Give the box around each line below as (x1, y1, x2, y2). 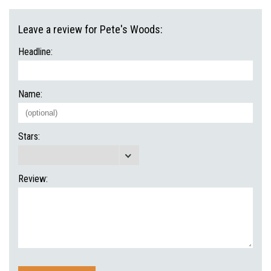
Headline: (18, 46, 53, 57)
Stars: (18, 131, 40, 142)
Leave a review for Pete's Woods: (18, 23, 163, 36)
